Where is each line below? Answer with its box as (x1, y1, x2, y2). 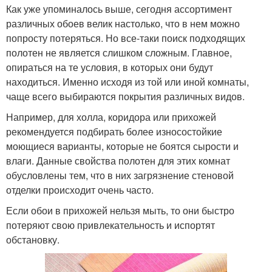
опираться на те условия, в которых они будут (6, 59, 213, 74)
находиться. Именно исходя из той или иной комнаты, (6, 74, 249, 89)
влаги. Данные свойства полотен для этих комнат (6, 153, 230, 168)
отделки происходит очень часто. (6, 182, 154, 197)
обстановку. (6, 232, 59, 246)
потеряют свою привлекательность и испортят (6, 217, 215, 232)
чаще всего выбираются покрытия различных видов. (6, 89, 245, 103)
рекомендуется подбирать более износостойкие (6, 124, 222, 138)
